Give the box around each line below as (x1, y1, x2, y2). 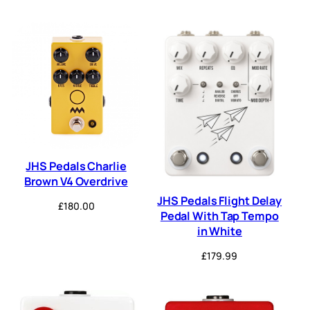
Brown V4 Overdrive (24, 174, 128, 190)
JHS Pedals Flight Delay (157, 193, 282, 209)
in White (197, 224, 242, 239)
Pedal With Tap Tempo (160, 208, 279, 224)
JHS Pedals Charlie (26, 158, 127, 174)
